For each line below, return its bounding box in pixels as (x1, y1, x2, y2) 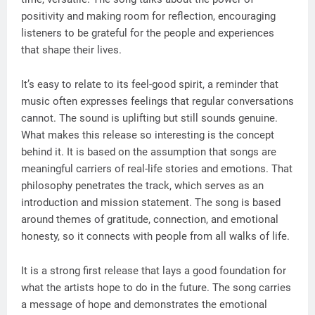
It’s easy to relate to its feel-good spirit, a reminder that (21, 78, 278, 91)
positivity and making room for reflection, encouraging (21, 10, 276, 22)
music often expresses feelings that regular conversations (21, 95, 294, 108)
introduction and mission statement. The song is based (21, 196, 281, 209)
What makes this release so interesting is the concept (21, 129, 274, 141)
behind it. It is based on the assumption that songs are (21, 146, 276, 158)
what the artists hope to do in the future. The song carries (21, 281, 291, 294)
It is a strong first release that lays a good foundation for (21, 264, 286, 277)
